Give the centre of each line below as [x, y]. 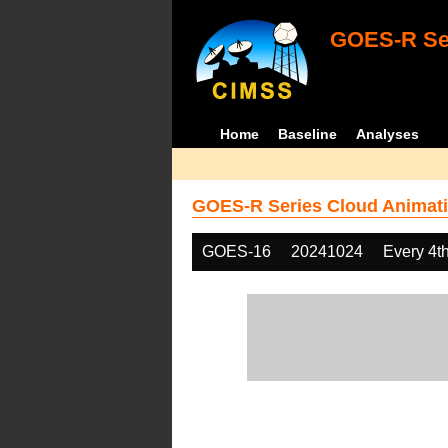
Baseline [308, 134]
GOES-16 [236, 251]
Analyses [388, 134]
